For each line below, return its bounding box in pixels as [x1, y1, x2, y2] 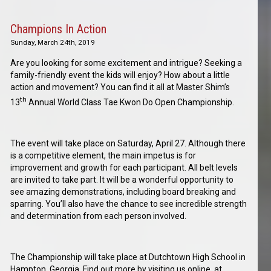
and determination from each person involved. [10, 211, 187, 221]
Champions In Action [10, 22, 107, 37]
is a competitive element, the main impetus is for [10, 151, 197, 161]
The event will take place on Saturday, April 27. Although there [10, 139, 246, 149]
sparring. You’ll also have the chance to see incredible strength [10, 199, 247, 209]
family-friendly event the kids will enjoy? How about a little [10, 70, 230, 80]
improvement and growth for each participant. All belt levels [10, 163, 238, 173]
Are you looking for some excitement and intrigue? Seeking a [10, 58, 243, 68]
